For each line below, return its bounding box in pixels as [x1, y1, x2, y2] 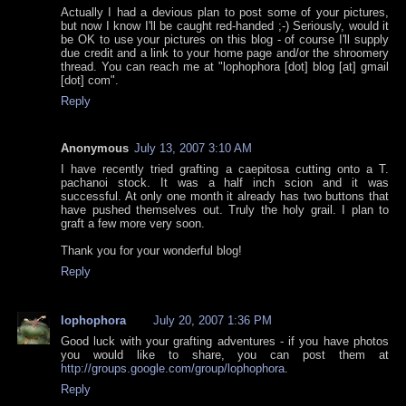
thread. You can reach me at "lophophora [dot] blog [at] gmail [61, 60, 389, 74]
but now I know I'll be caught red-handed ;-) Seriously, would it [61, 19, 389, 34]
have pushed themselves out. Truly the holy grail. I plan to [61, 203, 389, 217]
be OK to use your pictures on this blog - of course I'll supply [61, 33, 389, 47]
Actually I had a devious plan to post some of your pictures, [61, 5, 389, 20]
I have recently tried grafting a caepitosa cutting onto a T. [61, 162, 389, 177]
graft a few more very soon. [61, 217, 205, 231]
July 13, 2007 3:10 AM [134, 141, 252, 156]
